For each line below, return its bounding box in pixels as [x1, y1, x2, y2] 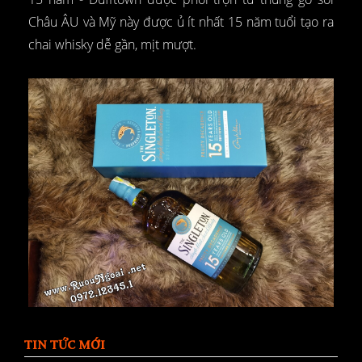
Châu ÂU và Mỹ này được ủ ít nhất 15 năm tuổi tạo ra [28, 12, 334, 31]
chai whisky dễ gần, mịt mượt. [28, 35, 196, 53]
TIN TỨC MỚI [24, 336, 105, 353]
